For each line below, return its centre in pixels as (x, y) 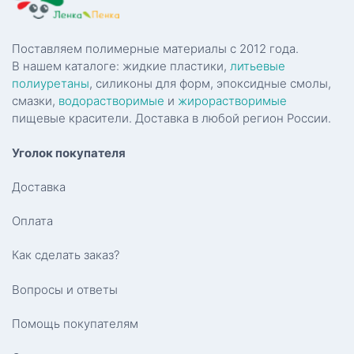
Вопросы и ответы (65, 289)
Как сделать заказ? (66, 255)
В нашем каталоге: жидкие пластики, (121, 66)
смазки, (35, 101)
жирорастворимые (232, 101)
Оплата (32, 221)
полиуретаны (51, 84)
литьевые (258, 66)
